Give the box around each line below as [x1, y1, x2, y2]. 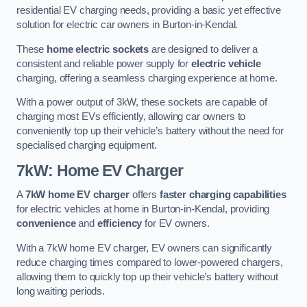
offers [129, 189, 160, 201]
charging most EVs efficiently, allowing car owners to [16, 111, 246, 123]
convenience [16, 218, 76, 230]
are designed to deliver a [149, 43, 258, 55]
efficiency [97, 218, 143, 230]
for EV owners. [142, 218, 210, 230]
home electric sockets [47, 43, 149, 55]
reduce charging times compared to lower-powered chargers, [16, 256, 283, 268]
